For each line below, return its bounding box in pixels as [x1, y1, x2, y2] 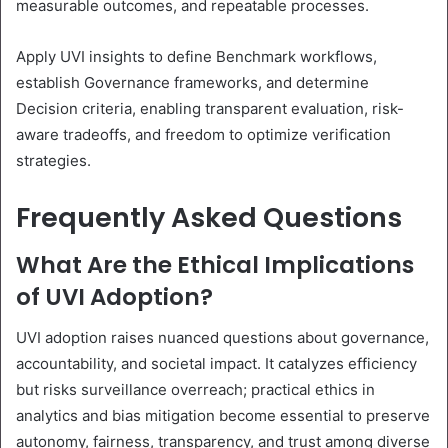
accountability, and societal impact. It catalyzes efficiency [16, 353, 417, 373]
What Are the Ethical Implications [16, 249, 414, 282]
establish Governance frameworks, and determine [16, 72, 369, 92]
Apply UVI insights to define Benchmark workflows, [16, 46, 377, 66]
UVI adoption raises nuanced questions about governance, [16, 327, 429, 347]
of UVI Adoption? [16, 281, 213, 314]
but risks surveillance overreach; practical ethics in [16, 379, 375, 399]
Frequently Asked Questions [16, 198, 402, 236]
